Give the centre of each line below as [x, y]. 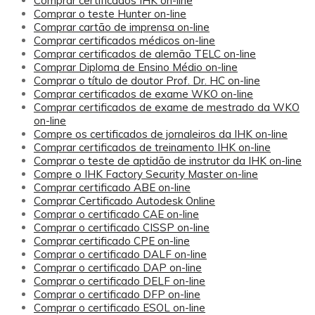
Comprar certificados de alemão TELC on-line [145, 54]
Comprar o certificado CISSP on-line [122, 227]
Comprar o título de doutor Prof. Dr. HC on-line [147, 81]
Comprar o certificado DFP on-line [117, 294]
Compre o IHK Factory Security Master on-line [146, 174]
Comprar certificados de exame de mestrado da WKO [167, 107]
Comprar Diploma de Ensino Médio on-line [136, 67]
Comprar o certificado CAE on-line [116, 214]
